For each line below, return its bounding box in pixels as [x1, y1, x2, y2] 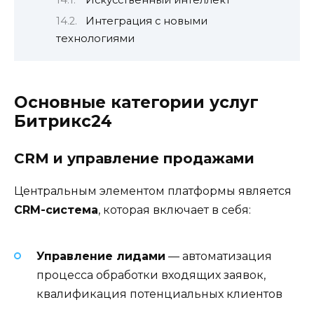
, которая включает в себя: [98, 203, 251, 217]
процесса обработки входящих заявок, [36, 268, 266, 282]
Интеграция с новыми [85, 14, 207, 27]
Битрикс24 [14, 111, 112, 132]
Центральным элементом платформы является [14, 184, 292, 198]
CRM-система [14, 203, 98, 217]
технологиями [56, 32, 135, 45]
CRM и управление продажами [14, 150, 254, 168]
